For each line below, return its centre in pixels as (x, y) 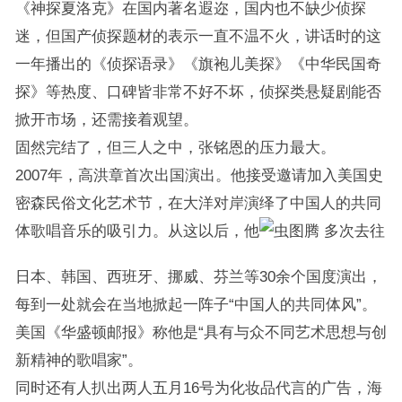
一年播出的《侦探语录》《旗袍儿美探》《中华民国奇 (198, 64)
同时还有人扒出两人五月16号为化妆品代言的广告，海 (198, 388)
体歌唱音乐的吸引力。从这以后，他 (137, 231)
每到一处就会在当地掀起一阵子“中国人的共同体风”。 (196, 304)
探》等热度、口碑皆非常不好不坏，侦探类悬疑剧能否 (198, 92)
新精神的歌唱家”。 (79, 360)
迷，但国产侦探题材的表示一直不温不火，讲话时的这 (198, 36)
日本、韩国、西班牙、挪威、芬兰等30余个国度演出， (198, 276)
